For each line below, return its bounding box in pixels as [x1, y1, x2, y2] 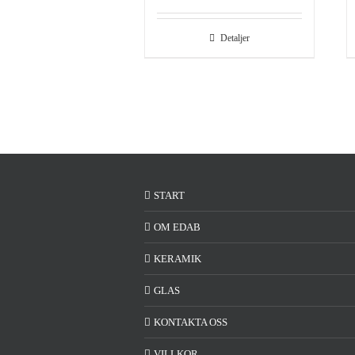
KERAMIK [154, 253, 201, 265]
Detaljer [220, 32, 250, 44]
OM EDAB [154, 221, 200, 233]
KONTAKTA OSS [154, 316, 227, 328]
